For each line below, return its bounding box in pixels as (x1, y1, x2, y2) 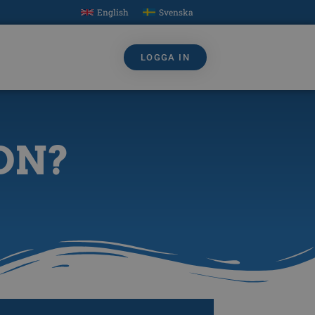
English (97, 6, 129, 18)
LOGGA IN (140, 52, 190, 63)
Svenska (159, 6, 193, 18)
